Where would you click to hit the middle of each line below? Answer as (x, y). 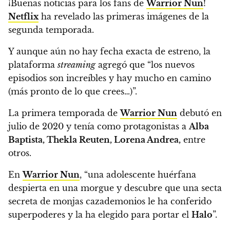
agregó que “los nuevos (145, 65)
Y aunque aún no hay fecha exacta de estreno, (106, 52)
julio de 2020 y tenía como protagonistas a (99, 127)
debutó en (199, 113)
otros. (20, 153)
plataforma (33, 65)
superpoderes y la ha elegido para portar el (100, 215)
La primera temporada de (64, 113)
